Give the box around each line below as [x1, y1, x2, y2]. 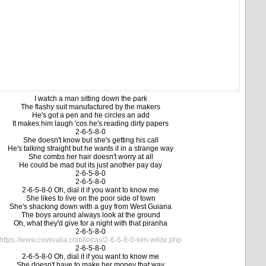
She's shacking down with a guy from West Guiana [9, 202, 172, 211]
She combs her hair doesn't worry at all [28, 153, 153, 161]
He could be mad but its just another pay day [19, 161, 162, 169]
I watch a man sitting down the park [34, 94, 147, 103]
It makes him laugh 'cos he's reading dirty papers [12, 119, 169, 128]
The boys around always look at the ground [21, 211, 160, 219]
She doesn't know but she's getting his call [23, 136, 159, 144]
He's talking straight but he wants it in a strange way [8, 144, 173, 153]
